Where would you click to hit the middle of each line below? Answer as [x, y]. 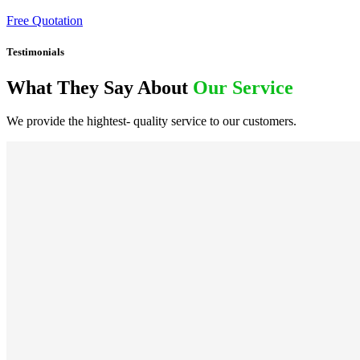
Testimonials [35, 52]
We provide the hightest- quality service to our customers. [151, 121]
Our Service [243, 87]
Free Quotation [45, 21]
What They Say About [100, 87]
